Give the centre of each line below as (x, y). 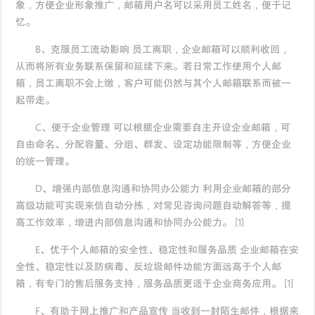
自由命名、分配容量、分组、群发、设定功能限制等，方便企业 (154, 145)
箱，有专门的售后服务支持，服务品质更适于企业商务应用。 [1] (155, 284)
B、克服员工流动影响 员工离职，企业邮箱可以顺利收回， (153, 50)
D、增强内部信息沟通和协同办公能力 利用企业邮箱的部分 (154, 189)
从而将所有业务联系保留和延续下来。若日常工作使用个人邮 (149, 67)
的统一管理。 (45, 162)
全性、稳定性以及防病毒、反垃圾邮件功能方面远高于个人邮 (149, 267)
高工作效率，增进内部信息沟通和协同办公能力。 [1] (130, 223)
